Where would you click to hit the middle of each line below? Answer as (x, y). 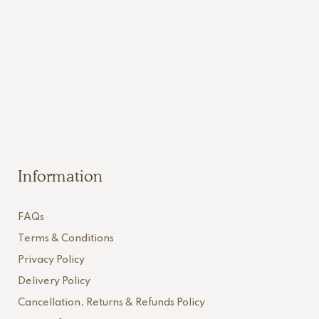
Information (60, 176)
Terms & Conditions (66, 239)
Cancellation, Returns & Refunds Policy (111, 303)
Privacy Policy (51, 260)
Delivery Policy (54, 281)
